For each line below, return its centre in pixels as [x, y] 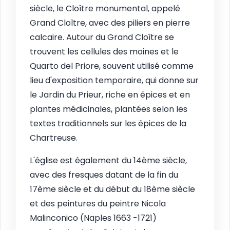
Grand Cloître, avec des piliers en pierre [110, 23]
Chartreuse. [54, 138]
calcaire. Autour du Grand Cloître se [102, 37]
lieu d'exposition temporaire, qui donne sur [114, 81]
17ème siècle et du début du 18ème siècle [112, 189]
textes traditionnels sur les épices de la [108, 124]
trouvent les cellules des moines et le [104, 52]
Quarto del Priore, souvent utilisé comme [112, 66]
